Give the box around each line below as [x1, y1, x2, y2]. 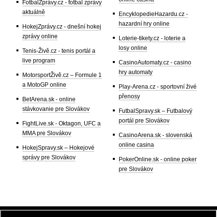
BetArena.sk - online [22, 95, 76, 103]
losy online [119, 44, 147, 51]
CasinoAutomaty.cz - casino [119, 59, 191, 66]
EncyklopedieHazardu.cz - [119, 10, 188, 17]
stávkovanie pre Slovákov [22, 105, 90, 112]
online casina [119, 141, 154, 148]
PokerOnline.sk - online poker [119, 155, 197, 163]
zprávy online [22, 32, 58, 40]
